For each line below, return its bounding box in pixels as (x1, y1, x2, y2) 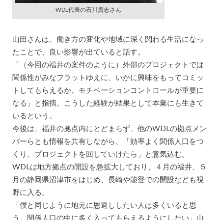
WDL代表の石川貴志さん (55, 6, 121, 13)
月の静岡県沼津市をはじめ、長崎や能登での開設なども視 (12, 175, 204, 184)
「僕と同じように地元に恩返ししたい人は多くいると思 (12, 200, 196, 210)
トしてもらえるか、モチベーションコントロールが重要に (12, 85, 204, 95)
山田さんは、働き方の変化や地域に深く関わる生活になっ (12, 34, 204, 44)
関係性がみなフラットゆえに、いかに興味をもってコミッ (12, 73, 204, 82)
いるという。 (12, 111, 56, 120)
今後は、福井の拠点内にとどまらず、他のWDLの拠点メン (12, 124, 207, 133)
